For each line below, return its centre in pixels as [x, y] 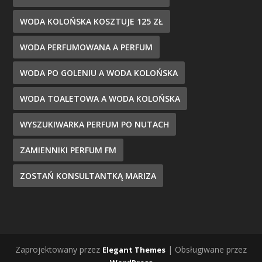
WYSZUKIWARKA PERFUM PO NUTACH [95, 124]
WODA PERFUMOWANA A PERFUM [87, 47]
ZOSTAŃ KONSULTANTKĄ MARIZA [88, 175]
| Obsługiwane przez [206, 249]
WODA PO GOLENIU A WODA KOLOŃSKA [99, 73]
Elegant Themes [134, 249]
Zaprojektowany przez [59, 249]
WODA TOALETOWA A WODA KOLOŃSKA [100, 98]
